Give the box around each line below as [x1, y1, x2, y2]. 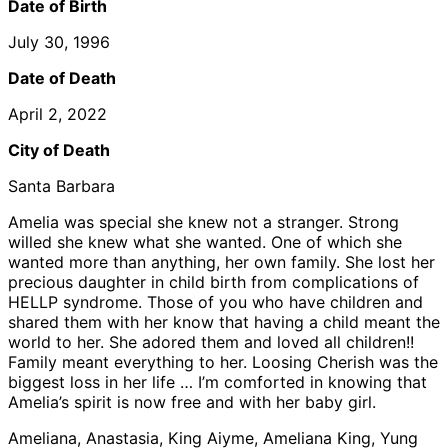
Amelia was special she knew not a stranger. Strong [8, 211, 399, 232]
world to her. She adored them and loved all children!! [8, 331, 414, 352]
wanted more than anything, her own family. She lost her [8, 251, 435, 272]
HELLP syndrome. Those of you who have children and [8, 291, 423, 312]
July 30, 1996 [8, 31, 110, 52]
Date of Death [8, 67, 116, 88]
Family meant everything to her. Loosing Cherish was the [8, 351, 438, 372]
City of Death [8, 139, 110, 160]
